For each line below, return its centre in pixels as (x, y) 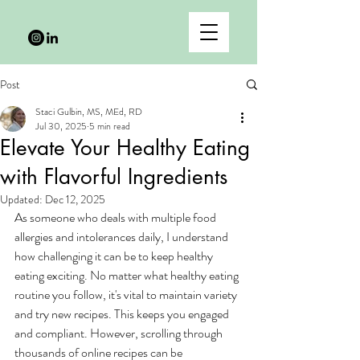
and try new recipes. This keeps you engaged (123, 314)
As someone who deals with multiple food (117, 217)
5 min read (110, 126)
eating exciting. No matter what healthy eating (128, 275)
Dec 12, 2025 (75, 199)
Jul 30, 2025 (61, 126)
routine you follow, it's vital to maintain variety (127, 295)
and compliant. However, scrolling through (120, 333)
